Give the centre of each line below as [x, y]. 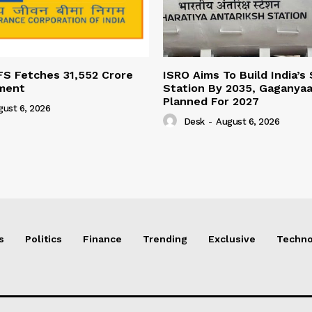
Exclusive [232, 239]
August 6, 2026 [248, 122]
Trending [165, 239]
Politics [44, 239]
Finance [102, 239]
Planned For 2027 [211, 102]
